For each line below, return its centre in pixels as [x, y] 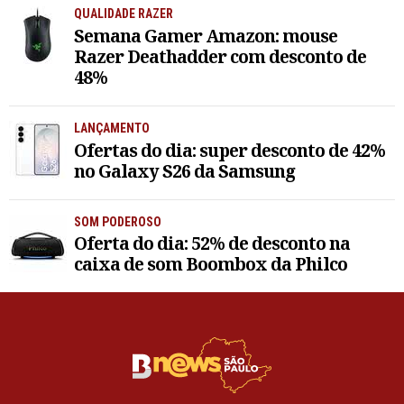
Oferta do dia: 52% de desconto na [212, 243]
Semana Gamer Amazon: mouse [206, 35]
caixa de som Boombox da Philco [211, 264]
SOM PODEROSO [118, 221]
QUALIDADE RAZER [124, 13]
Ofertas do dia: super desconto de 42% [230, 150]
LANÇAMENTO [112, 128]
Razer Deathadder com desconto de [220, 56]
